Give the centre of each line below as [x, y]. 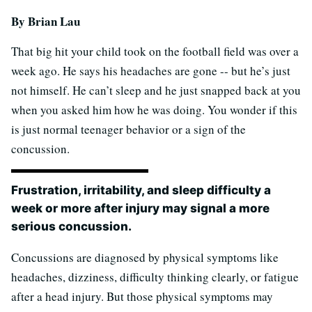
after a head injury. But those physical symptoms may [142, 296]
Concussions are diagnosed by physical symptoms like [145, 257]
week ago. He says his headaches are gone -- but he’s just [151, 70]
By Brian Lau [46, 21]
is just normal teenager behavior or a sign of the [128, 129]
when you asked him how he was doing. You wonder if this [154, 109]
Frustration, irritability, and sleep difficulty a [141, 190]
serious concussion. [71, 226]
